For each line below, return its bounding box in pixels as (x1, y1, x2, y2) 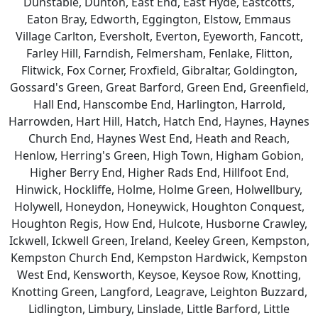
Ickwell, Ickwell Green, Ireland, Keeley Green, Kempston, (9, 233, 309, 248)
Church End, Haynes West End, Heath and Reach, (28, 131, 290, 146)
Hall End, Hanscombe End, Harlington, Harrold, (33, 97, 285, 112)
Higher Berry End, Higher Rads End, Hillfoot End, (29, 165, 289, 180)
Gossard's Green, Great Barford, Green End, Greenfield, (9, 79, 309, 95)
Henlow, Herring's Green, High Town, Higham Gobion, (14, 148, 304, 163)
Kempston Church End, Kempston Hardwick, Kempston (11, 250, 307, 265)
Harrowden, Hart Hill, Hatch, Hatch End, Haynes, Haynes (9, 114, 309, 129)
